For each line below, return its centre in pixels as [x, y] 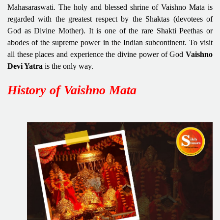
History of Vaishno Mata [72, 90]
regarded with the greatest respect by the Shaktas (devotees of [110, 19]
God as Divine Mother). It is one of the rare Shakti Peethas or [110, 30]
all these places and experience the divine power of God [96, 54]
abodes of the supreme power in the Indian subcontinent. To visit [110, 42]
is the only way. [69, 66]
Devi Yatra [25, 66]
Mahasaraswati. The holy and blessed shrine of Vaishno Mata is [110, 7]
